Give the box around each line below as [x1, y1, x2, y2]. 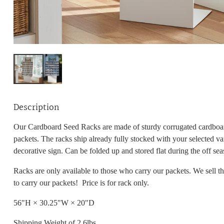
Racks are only [13, 166, 62, 175]
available [62, 166, 92, 175]
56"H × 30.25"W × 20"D [13, 198, 94, 207]
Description [13, 99, 59, 115]
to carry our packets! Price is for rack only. [13, 178, 149, 187]
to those [92, 166, 119, 175]
